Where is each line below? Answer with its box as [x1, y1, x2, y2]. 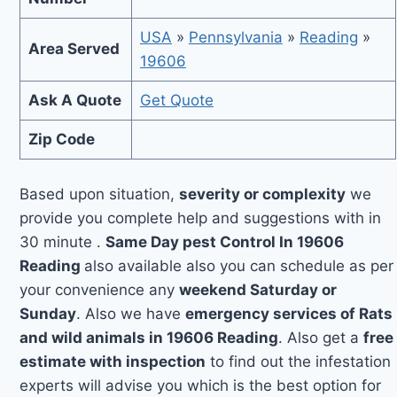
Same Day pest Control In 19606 [105, 232, 345, 251]
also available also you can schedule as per [84, 256, 394, 275]
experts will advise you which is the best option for [19, 376, 382, 394]
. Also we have [76, 304, 186, 323]
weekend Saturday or [179, 280, 338, 299]
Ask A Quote [27, 91, 121, 109]
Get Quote [139, 91, 214, 109]
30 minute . [19, 232, 106, 251]
